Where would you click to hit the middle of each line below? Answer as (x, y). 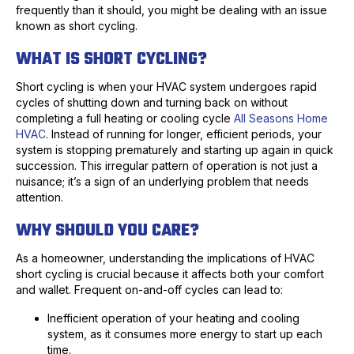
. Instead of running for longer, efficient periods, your (184, 134)
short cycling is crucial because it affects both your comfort (170, 274)
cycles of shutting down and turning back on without (152, 103)
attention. (40, 198)
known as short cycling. (77, 26)
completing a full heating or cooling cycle (125, 119)
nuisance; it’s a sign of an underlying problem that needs (162, 182)
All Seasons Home (281, 119)
